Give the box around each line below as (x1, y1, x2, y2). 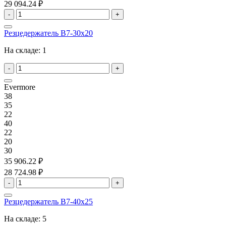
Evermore (4, 83, 35, 92)
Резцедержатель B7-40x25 (4, 197, 93, 206)
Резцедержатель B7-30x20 (4, 29, 93, 38)
